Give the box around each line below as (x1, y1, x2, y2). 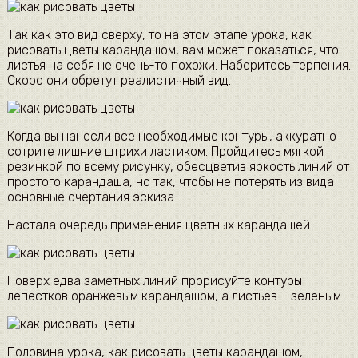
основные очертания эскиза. (6, 189, 177, 205)
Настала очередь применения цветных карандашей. (6, 217, 312, 233)
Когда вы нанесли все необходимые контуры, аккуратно (6, 129, 336, 145)
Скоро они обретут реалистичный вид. (6, 73, 231, 89)
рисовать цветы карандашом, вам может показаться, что (6, 42, 339, 58)
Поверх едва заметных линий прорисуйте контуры (6, 273, 302, 289)
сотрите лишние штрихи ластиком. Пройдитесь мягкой (6, 144, 324, 160)
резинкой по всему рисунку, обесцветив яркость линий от (6, 159, 349, 175)
